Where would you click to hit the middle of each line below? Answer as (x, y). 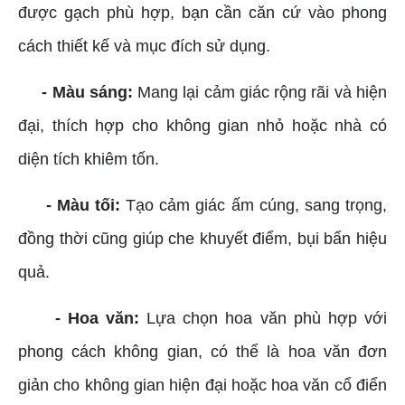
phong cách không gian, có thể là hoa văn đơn (202, 351)
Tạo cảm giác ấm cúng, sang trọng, (257, 205)
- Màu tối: (86, 205)
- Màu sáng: (85, 92)
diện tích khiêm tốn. (89, 159)
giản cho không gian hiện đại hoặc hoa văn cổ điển (202, 385)
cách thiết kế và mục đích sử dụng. (144, 46)
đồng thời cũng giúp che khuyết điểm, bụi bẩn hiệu (202, 238)
